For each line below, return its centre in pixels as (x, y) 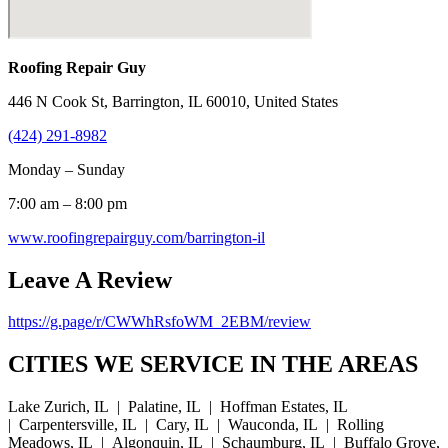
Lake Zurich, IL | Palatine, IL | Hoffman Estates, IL (180, 407)
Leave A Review (90, 279)
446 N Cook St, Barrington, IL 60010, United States (173, 101)
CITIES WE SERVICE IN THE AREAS (213, 364)
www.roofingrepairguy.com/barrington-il (136, 237)
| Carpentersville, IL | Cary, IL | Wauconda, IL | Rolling (196, 425)
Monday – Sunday (66, 169)
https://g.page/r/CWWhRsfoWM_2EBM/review (159, 322)
